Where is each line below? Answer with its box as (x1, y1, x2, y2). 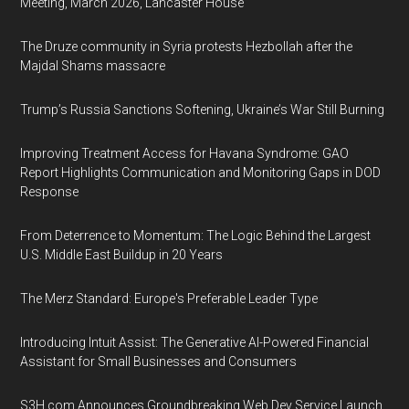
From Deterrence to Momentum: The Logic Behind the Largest (20, 228, 372, 243)
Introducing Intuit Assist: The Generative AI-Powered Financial (20, 335, 370, 350)
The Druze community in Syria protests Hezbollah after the (20, 39, 353, 54)
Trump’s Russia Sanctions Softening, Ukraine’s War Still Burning (20, 102, 385, 117)
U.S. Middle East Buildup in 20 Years (20, 247, 224, 262)
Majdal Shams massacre (20, 58, 166, 73)
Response (20, 184, 79, 199)
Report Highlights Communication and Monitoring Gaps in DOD (20, 165, 382, 180)
